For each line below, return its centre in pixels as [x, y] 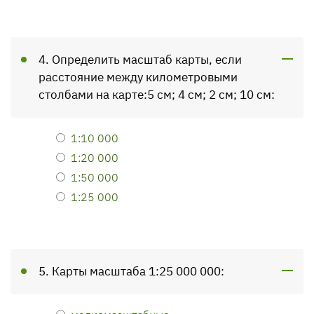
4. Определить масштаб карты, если [140, 60]
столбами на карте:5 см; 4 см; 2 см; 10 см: [157, 95]
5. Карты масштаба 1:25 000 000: [131, 271]
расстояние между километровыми [138, 77]
